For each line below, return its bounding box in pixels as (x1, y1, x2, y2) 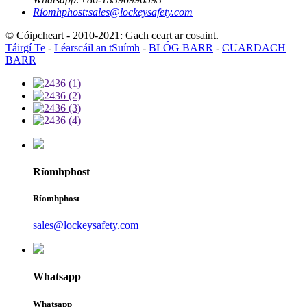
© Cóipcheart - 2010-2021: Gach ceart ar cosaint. (5, 29, 219, 41)
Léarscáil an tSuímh (54, 41, 140, 53)
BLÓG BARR (149, 41, 213, 53)
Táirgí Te (5, 41, 45, 53)
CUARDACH (222, 41, 286, 53)
